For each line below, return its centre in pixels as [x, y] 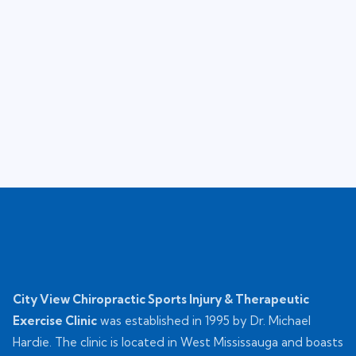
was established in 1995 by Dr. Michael [204, 320]
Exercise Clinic [55, 320]
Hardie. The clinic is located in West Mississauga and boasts [178, 342]
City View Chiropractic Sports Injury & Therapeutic [161, 299]
